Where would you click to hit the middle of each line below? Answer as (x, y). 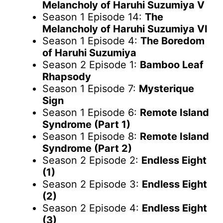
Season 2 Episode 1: (91, 65)
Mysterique (167, 89)
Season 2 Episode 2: (92, 161)
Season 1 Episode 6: (91, 113)
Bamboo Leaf (172, 65)
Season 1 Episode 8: (91, 137)
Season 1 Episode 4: (91, 41)
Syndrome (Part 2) (87, 149)
